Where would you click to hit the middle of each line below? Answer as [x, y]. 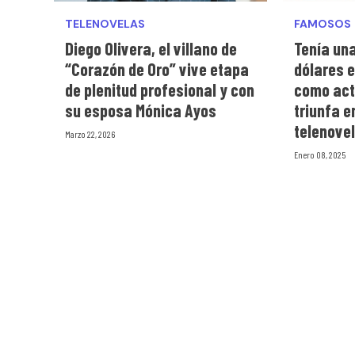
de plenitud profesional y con [160, 89]
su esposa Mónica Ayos [141, 110]
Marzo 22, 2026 [90, 134]
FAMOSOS [323, 23]
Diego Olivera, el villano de [151, 48]
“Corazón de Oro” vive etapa [157, 69]
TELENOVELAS [105, 23]
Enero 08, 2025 [320, 154]
